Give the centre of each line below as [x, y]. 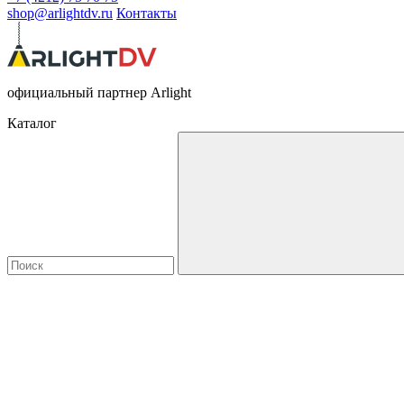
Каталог [32, 123]
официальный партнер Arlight [99, 92]
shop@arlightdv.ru [60, 13]
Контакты [147, 13]
